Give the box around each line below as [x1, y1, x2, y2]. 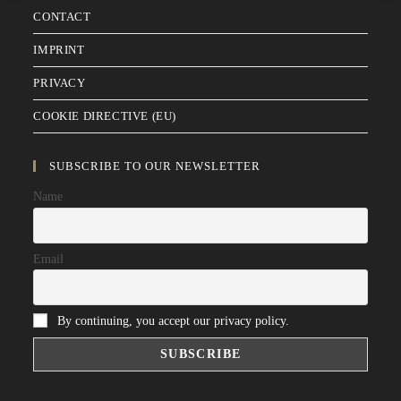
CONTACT [33, 10, 91, 24]
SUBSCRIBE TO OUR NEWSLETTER [49, 159, 261, 174]
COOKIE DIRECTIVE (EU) [33, 109, 177, 124]
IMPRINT [33, 43, 85, 57]
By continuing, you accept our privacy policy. [57, 313, 290, 328]
